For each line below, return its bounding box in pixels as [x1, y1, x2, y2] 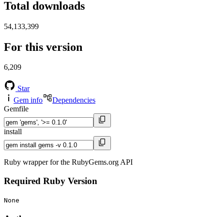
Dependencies [52, 96, 95, 105]
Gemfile [4, 105, 29, 113]
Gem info [14, 96, 43, 105]
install [4, 127, 22, 136]
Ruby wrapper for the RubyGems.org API [4, 158, 133, 167]
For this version [4, 40, 82, 53]
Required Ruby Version [4, 176, 97, 186]
